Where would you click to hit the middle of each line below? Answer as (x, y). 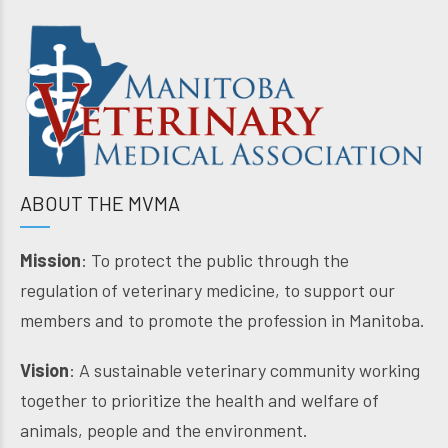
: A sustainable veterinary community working (244, 370)
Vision (44, 370)
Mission (50, 260)
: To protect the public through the (215, 260)
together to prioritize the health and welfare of (199, 400)
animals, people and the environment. (164, 430)
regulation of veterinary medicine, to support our (207, 290)
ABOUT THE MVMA (100, 203)
